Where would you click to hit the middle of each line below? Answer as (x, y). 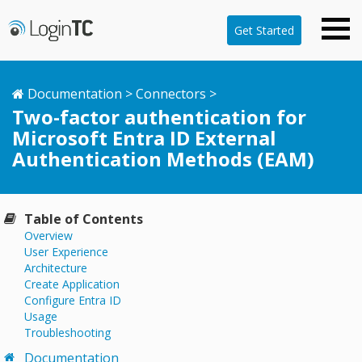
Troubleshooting (67, 333)
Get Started (264, 30)
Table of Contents (84, 219)
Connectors (171, 94)
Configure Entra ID (73, 300)
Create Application (72, 284)
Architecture (56, 268)
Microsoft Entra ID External (144, 138)
